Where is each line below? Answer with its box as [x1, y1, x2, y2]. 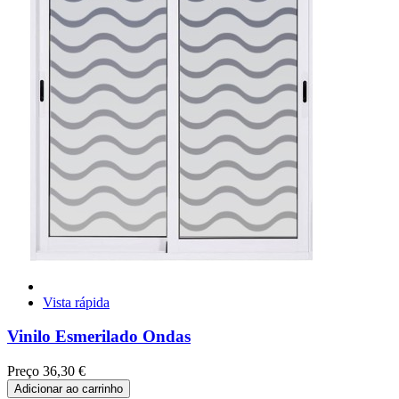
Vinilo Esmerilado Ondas [7, 327, 191, 346]
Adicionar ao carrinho [14, 382, 123, 396]
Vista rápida [43, 294, 110, 310]
